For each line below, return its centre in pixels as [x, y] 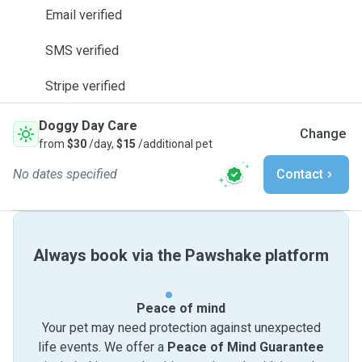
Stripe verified [85, 86]
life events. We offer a [103, 347]
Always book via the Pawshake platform [181, 255]
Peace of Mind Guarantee [246, 347]
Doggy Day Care [88, 126]
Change [323, 134]
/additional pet [174, 144]
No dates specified [65, 174]
